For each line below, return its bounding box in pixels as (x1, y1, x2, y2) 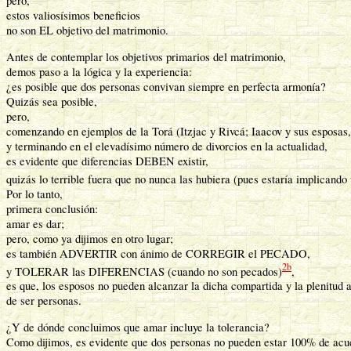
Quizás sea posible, (6, 93, 97, 109)
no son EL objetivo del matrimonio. (6, 23, 168, 38)
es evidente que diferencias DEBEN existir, (6, 153, 208, 168)
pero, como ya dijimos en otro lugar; (6, 230, 173, 246)
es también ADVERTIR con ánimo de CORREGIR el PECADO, (6, 245, 310, 261)
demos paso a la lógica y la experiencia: (6, 63, 192, 79)
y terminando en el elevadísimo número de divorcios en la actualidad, (6, 138, 327, 154)
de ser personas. (6, 293, 81, 309)
